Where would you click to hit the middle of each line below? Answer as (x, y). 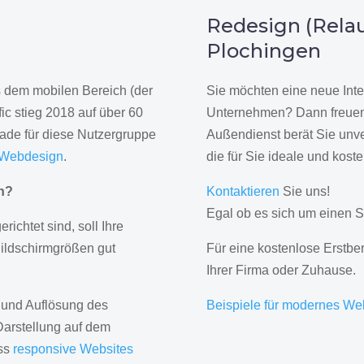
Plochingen (263, 51)
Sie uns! (304, 192)
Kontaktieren (243, 192)
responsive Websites (74, 349)
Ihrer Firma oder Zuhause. (281, 271)
